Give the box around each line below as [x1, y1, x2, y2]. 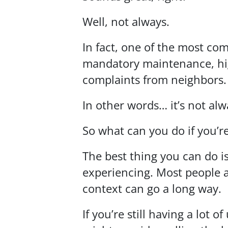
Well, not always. [82, 14, 169, 30]
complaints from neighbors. [82, 72, 226, 88]
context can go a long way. [82, 181, 221, 196]
